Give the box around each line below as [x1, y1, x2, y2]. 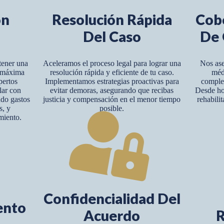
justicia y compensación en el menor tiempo [43, 95, 181, 104]
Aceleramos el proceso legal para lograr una [42, 59, 181, 68]
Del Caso [82, 27, 141, 45]
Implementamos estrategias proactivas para [44, 77, 179, 86]
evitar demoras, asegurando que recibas [50, 86, 174, 95]
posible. [99, 104, 124, 113]
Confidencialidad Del [43, 190, 180, 207]
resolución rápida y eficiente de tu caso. [49, 68, 174, 77]
